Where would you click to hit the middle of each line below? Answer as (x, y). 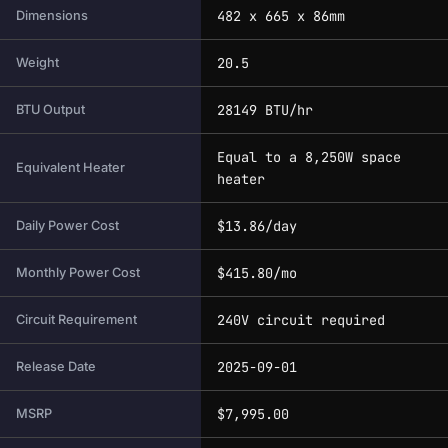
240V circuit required (301, 319)
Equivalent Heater (70, 167)
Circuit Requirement (76, 319)
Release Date (56, 366)
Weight (37, 62)
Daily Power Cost (67, 225)
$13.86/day (257, 225)
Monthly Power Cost (78, 272)
